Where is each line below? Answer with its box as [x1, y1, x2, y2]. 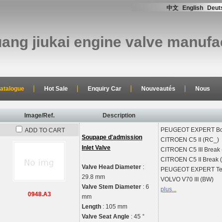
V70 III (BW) [182, 176, 214, 183]
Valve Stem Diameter [82, 183, 141, 190]
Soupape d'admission [82, 134, 142, 141]
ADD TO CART [24, 127, 65, 134]
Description [102, 112, 135, 119]
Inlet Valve [82, 144, 111, 151]
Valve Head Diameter [82, 163, 141, 170]
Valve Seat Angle [82, 213, 129, 220]
